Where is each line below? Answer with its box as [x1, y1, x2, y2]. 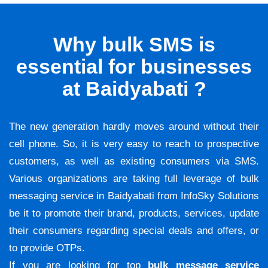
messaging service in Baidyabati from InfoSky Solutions [9, 190, 259, 202]
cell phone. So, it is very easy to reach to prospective [9, 138, 259, 150]
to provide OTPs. [9, 242, 85, 254]
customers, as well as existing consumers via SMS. [9, 156, 259, 167]
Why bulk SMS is [53, 33, 215, 56]
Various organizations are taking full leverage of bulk [9, 173, 259, 185]
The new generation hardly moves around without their [9, 121, 259, 133]
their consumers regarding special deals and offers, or [9, 225, 259, 237]
